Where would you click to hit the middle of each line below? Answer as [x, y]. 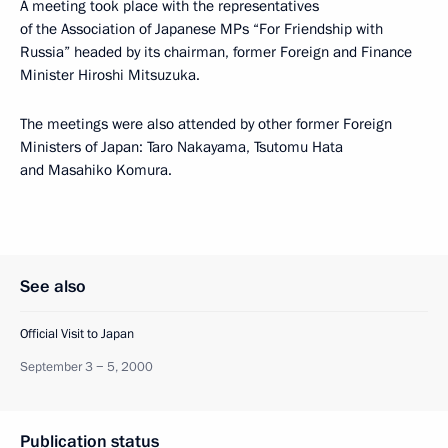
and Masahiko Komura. [96, 169]
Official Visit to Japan [77, 333]
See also [53, 286]
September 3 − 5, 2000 [86, 366]
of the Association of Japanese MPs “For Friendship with [201, 28]
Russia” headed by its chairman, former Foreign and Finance [216, 51]
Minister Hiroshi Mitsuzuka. [110, 74]
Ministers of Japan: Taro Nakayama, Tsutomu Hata [181, 146]
